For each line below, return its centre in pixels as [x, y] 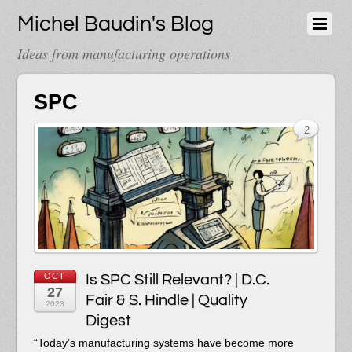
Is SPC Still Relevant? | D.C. [177, 279]
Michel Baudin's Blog [116, 24]
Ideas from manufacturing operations [124, 53]
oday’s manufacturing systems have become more [168, 342]
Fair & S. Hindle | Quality [166, 299]
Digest [108, 320]
